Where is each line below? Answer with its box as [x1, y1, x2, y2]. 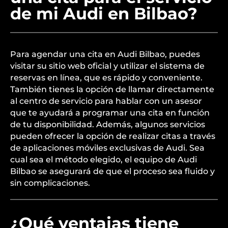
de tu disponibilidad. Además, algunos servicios [10, 120, 205, 129]
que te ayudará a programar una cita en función [10, 108, 210, 118]
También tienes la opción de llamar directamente [10, 84, 214, 94]
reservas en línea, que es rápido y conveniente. [10, 73, 203, 82]
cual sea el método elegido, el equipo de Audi [10, 155, 197, 164]
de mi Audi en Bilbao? [10, 4, 197, 23]
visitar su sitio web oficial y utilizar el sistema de [10, 61, 205, 71]
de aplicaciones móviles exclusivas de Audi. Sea [10, 143, 205, 153]
